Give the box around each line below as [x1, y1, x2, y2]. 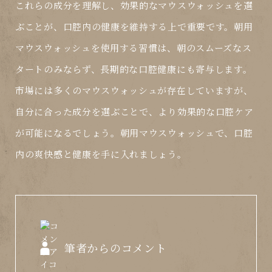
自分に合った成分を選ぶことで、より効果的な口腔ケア [15, 105, 254, 118]
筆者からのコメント [64, 240, 167, 256]
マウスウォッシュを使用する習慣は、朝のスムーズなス [15, 41, 252, 55]
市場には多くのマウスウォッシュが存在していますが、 [15, 84, 253, 97]
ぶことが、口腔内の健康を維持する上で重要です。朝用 [15, 20, 253, 33]
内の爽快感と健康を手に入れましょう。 [15, 148, 187, 161]
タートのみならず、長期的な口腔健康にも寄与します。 [15, 63, 253, 76]
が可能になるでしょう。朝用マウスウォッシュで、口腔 [15, 126, 253, 140]
